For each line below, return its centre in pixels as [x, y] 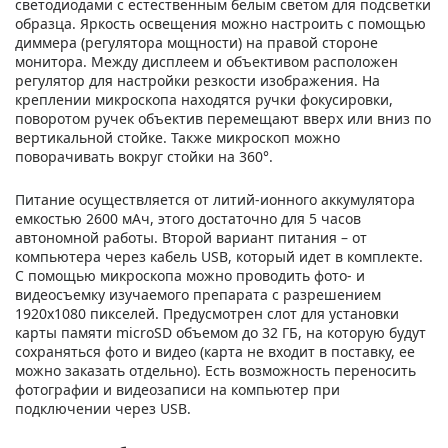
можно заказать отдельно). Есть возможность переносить [215, 370]
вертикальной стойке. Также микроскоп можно [177, 137]
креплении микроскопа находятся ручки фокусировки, [204, 99]
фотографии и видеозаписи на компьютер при [177, 389]
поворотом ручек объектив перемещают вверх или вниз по [223, 118]
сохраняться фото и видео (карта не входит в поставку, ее [215, 351]
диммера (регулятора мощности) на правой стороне [196, 42]
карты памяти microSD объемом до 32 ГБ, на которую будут [220, 332]
